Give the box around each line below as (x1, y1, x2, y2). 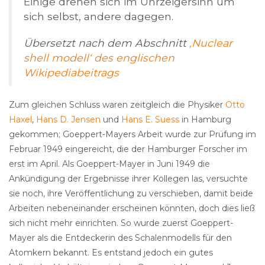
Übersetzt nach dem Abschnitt (24, 37, 189, 50)
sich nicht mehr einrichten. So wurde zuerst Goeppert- (9, 218, 233, 229)
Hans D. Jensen (36, 114, 101, 125)
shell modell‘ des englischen (24, 51, 174, 64)
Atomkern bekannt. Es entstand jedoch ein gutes (9, 247, 213, 258)
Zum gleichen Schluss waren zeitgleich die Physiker (9, 99, 225, 111)
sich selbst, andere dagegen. (24, 10, 173, 23)
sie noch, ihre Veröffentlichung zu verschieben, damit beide (9, 188, 253, 199)
